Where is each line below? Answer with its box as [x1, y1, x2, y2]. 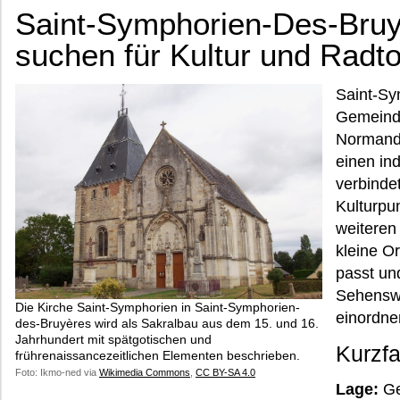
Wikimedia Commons [99, 366, 190, 378]
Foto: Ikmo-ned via [15, 366, 99, 378]
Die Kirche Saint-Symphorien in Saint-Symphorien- [15, 299, 300, 314]
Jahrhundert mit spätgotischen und [15, 331, 212, 346]
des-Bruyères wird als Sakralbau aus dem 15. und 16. [15, 315, 319, 330]
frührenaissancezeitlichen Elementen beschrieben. [15, 347, 300, 362]
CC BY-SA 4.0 [196, 366, 255, 378]
